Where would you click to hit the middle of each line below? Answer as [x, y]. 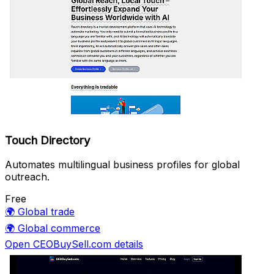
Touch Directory [48, 140]
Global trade [46, 212]
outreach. [27, 177]
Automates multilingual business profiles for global [122, 165]
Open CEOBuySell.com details [74, 244]
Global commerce [59, 228]
